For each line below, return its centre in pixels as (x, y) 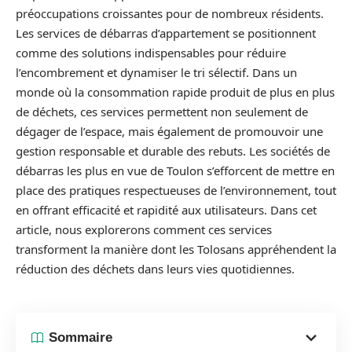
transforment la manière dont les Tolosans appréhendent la (176, 249)
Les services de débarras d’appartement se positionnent (166, 33)
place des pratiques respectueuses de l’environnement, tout (176, 190)
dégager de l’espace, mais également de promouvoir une (169, 131)
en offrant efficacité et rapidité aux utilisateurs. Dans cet (166, 210)
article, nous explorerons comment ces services (144, 229)
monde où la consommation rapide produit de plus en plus (175, 92)
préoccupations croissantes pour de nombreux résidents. (170, 13)
